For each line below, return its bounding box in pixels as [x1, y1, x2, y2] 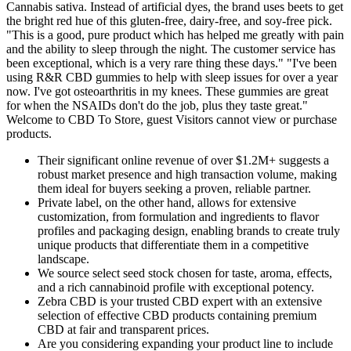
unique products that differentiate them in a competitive [38, 237, 309, 251]
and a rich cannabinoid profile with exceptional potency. [38, 280, 314, 294]
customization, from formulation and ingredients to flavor [38, 209, 319, 223]
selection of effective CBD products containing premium [38, 308, 317, 322]
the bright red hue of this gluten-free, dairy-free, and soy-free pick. [6, 13, 332, 27]
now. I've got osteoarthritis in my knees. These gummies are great [6, 84, 328, 98]
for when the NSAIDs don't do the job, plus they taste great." [6, 98, 308, 112]
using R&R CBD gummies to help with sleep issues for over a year [6, 70, 338, 84]
